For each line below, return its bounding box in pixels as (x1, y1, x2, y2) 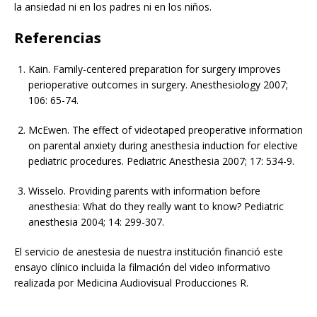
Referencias (14, 28, 101, 48)
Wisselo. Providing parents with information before (28, 184, 260, 198)
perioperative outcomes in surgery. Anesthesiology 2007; (28, 78, 288, 92)
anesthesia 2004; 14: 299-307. (28, 215, 164, 229)
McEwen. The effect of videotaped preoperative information (28, 123, 303, 137)
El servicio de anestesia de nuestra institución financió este (14, 245, 283, 259)
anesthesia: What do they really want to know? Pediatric (28, 200, 284, 214)
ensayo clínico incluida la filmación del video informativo (14, 260, 270, 275)
